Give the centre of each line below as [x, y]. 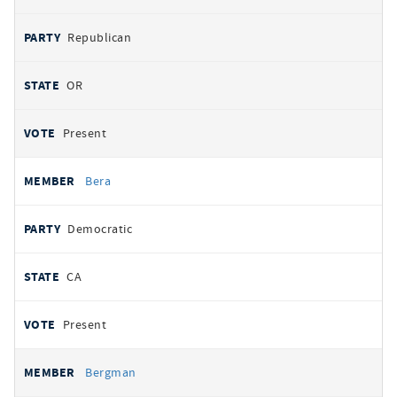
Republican [100, 37]
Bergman [111, 372]
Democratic [100, 229]
